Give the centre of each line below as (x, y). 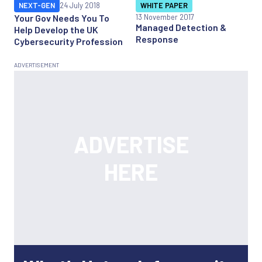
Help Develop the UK (56, 29)
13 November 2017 (165, 17)
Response (157, 39)
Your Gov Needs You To (62, 18)
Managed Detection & (181, 27)
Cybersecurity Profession (68, 41)
